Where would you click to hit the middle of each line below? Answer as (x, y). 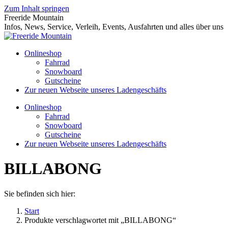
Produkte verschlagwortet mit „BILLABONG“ (100, 220)
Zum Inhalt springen (37, 8)
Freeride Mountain (34, 18)
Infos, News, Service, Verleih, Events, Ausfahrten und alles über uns (114, 27)
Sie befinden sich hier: (40, 193)
